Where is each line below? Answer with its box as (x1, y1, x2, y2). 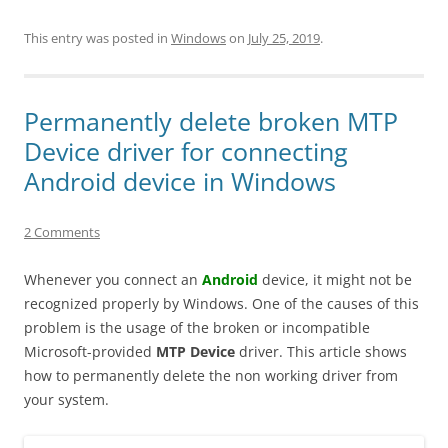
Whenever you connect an (24, 269, 202, 289)
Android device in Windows (24, 163, 336, 198)
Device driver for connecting (24, 133, 348, 168)
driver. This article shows (235, 341, 407, 361)
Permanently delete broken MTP (24, 103, 398, 138)
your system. (24, 389, 109, 409)
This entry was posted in (24, 28, 171, 47)
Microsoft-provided (24, 341, 156, 361)
